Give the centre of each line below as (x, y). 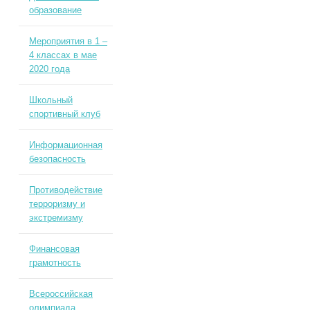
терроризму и (57, 204)
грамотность (55, 263)
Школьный (51, 100)
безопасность (57, 159)
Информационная (65, 145)
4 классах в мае (63, 55)
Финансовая (54, 249)
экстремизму (56, 218)
